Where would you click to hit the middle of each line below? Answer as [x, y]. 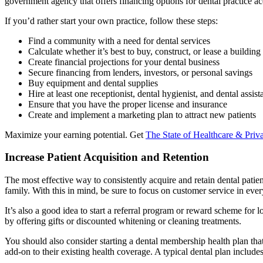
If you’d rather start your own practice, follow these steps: [111, 21]
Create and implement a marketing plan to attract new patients [142, 114]
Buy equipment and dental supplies [93, 83]
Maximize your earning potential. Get [75, 134]
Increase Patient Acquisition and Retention [107, 157]
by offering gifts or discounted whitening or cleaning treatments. [123, 221]
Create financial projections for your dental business [124, 62]
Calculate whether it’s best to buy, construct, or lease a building [144, 51]
